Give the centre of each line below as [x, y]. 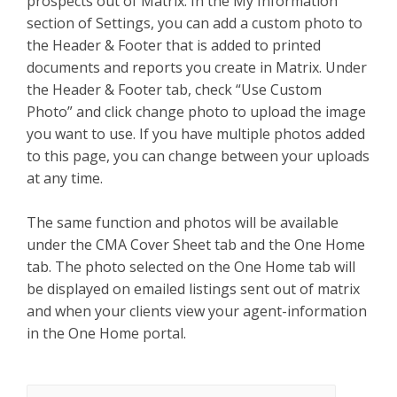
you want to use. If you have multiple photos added [196, 134]
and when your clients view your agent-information [197, 311]
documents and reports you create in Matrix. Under [197, 67]
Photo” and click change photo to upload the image [196, 112]
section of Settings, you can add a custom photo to [195, 23]
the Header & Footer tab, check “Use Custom [174, 90]
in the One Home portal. [110, 333]
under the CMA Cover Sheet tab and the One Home [196, 245]
